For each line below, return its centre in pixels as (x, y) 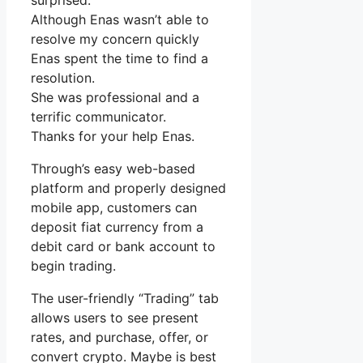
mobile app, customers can (114, 208)
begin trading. (73, 266)
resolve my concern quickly (115, 39)
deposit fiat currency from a (117, 227)
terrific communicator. (98, 117)
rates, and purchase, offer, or (120, 337)
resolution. (63, 78)
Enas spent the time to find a (120, 59)
